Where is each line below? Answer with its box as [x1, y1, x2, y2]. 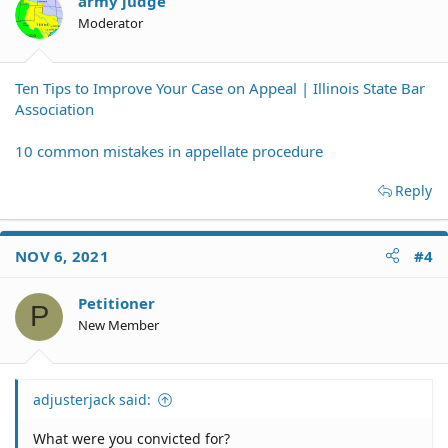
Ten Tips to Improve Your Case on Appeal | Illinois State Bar [15, 77, 425, 98]
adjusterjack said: [33, 390, 151, 409]
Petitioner [78, 292, 155, 313]
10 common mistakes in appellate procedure [15, 140, 323, 161]
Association [15, 98, 94, 119]
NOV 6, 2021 [15, 245, 109, 266]
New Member [78, 315, 159, 334]
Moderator [78, 14, 143, 32]
